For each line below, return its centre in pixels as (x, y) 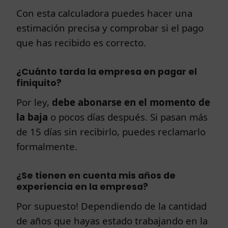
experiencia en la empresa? (82, 187)
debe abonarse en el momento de (131, 102)
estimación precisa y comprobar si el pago (110, 27)
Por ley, (34, 102)
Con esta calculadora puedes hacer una (104, 13)
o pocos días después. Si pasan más (128, 117)
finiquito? (39, 83)
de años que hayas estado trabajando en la (112, 220)
